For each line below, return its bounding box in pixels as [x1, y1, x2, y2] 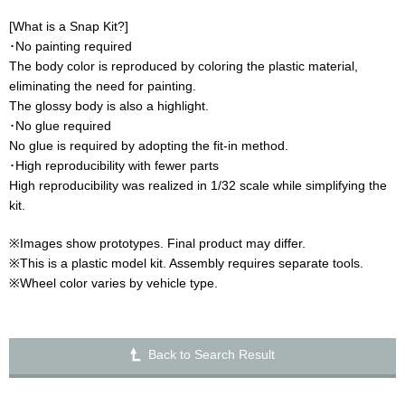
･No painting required [9, 39, 132, 54]
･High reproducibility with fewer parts [9, 158, 219, 174]
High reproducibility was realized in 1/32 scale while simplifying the [9, 178, 387, 193]
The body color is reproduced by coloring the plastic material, [9, 59, 358, 74]
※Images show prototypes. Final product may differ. [9, 236, 306, 251]
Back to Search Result [148, 347, 275, 363]
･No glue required [9, 118, 111, 134]
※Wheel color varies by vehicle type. [9, 276, 218, 291]
